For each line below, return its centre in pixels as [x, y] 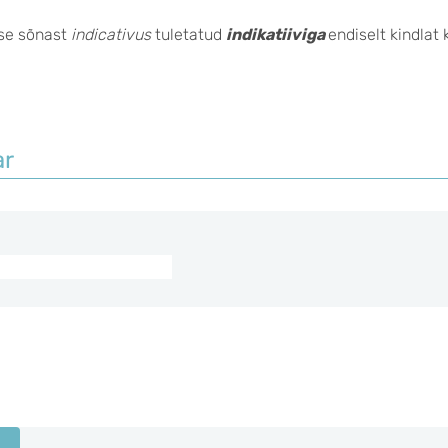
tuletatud [190, 34]
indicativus [113, 34]
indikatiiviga [277, 34]
